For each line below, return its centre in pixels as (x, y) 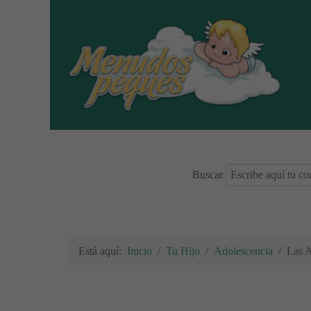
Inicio (140, 251)
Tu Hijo (183, 251)
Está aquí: (103, 251)
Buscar (208, 174)
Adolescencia (243, 251)
